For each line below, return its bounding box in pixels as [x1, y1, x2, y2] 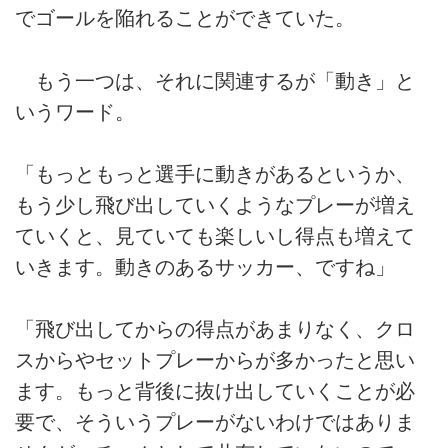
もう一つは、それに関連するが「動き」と [15, 69, 415, 92]
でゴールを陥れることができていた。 [15, 7, 355, 30]
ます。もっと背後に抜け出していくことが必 [15, 380, 415, 403]
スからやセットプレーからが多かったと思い [15, 349, 415, 372]
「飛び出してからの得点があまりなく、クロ [15, 318, 415, 341]
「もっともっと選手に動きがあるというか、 [15, 163, 415, 186]
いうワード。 [15, 100, 135, 123]
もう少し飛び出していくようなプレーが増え [15, 194, 415, 217]
